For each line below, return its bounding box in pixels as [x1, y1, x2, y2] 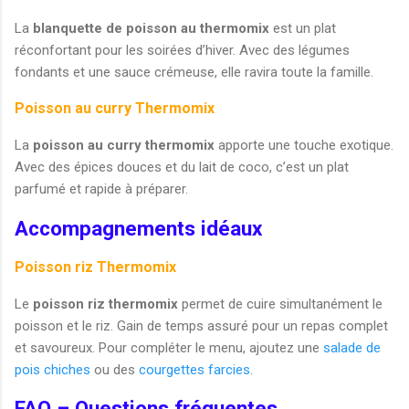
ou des [90, 361, 139, 378]
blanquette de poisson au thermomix [33, 20, 269, 37]
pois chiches [15, 361, 90, 378]
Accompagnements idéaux [15, 215, 262, 240]
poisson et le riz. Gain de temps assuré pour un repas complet [15, 317, 388, 334]
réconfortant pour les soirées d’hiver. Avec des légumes [15, 42, 350, 59]
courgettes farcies [139, 361, 250, 378]
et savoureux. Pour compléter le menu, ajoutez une [15, 339, 323, 356]
